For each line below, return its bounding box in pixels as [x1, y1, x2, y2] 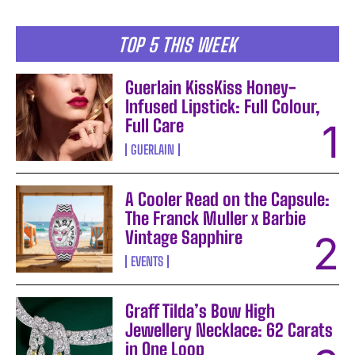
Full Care [125, 115, 185, 137]
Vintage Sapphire [125, 227, 243, 249]
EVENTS [131, 254, 164, 269]
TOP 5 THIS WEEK [118, 33, 237, 57]
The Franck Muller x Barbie [125, 208, 307, 230]
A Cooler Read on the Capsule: [125, 189, 330, 211]
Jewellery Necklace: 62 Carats [125, 319, 334, 342]
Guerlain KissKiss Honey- [125, 77, 297, 99]
